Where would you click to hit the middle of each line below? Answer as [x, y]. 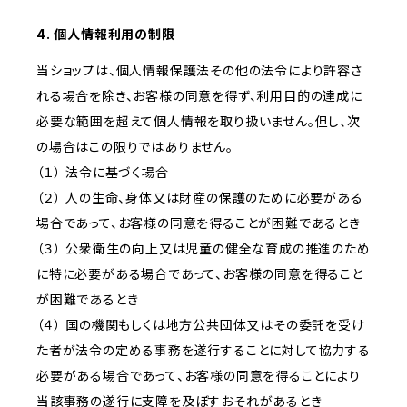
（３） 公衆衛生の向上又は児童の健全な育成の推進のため [203, 249]
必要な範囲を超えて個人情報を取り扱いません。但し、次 [199, 122]
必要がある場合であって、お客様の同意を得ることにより [199, 376]
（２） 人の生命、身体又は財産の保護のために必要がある [200, 198]
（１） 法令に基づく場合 [103, 173]
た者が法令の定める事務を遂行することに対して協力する [203, 351]
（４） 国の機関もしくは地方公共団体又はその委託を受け [201, 325]
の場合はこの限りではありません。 [135, 147]
